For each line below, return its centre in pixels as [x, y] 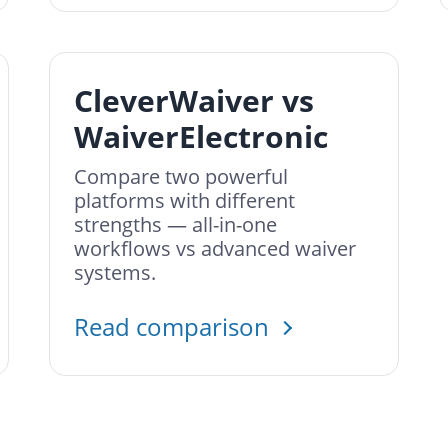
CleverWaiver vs [194, 100]
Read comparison [174, 326]
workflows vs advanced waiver [215, 248]
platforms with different [184, 200]
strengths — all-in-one [175, 224]
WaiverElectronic [201, 136]
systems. [115, 272]
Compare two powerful [181, 176]
